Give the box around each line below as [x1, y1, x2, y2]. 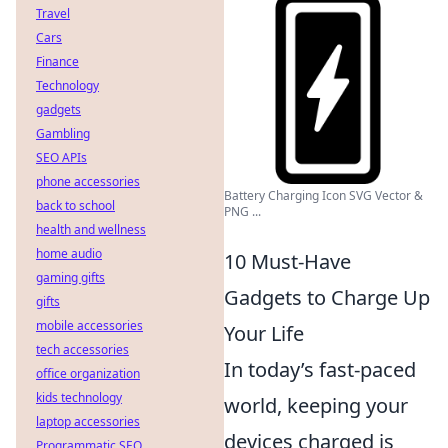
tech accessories [36, 341, 129, 358]
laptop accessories [36, 413, 140, 430]
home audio [36, 245, 102, 262]
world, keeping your [224, 392, 408, 419]
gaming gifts [36, 269, 105, 286]
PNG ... [224, 203, 261, 220]
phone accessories [36, 173, 140, 190]
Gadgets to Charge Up [224, 284, 430, 311]
